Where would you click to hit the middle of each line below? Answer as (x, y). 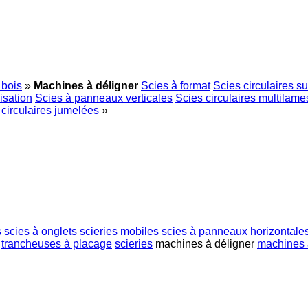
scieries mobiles (119, 231)
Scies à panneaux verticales (104, 98)
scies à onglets (41, 231)
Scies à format (176, 86)
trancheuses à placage (57, 243)
